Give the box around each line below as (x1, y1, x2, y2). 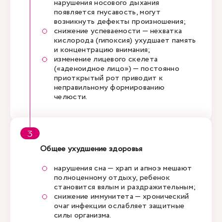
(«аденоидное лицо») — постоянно (54, 63, 179, 74)
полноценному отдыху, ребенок (54, 172, 170, 183)
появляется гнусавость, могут (54, 6, 161, 18)
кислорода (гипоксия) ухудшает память (54, 35, 196, 46)
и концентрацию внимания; (54, 44, 153, 55)
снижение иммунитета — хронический (54, 191, 189, 202)
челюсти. (54, 91, 89, 103)
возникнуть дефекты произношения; (54, 16, 188, 27)
